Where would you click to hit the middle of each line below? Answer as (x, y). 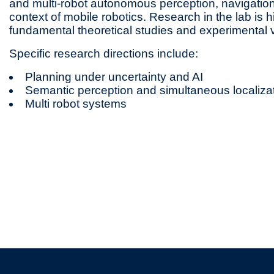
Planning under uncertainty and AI (114, 77)
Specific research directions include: (104, 54)
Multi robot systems (76, 104)
